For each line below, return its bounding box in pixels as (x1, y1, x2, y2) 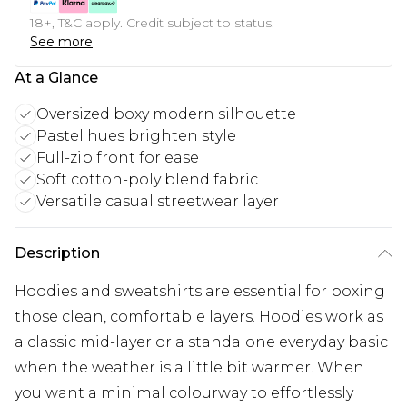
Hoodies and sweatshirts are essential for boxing (15, 283, 385, 301)
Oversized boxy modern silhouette (36, 105, 296, 124)
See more (30, 34, 93, 51)
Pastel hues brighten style (36, 127, 236, 145)
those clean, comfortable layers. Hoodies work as (15, 308, 383, 326)
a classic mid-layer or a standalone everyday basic (15, 333, 388, 352)
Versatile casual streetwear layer (36, 193, 279, 211)
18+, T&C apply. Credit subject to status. (30, 15, 274, 32)
